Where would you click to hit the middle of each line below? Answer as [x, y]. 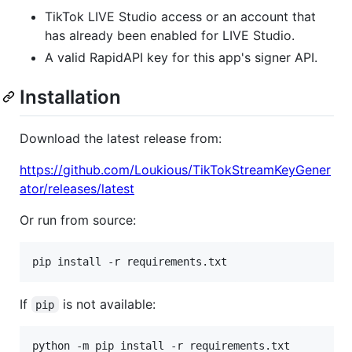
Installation [70, 97]
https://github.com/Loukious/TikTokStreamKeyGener [175, 169]
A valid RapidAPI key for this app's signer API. [181, 58]
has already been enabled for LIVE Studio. [170, 36]
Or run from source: [78, 220]
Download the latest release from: [121, 138]
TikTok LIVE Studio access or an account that [180, 17]
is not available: [107, 304]
